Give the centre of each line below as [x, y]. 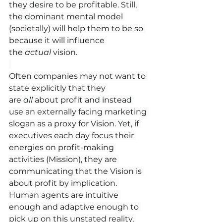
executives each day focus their [72, 135]
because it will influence [58, 40]
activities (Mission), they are [64, 159]
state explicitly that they [58, 88]
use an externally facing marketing [79, 111]
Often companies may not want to [78, 76]
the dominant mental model [67, 16]
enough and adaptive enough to [75, 207]
